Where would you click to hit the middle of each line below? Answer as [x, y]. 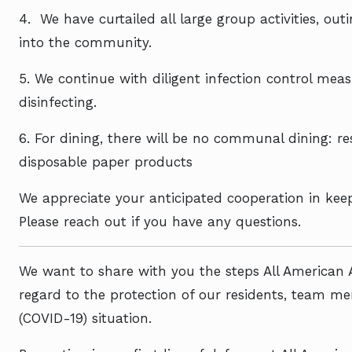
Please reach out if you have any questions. [160, 222]
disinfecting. [58, 102]
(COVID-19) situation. [85, 318]
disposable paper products [106, 162]
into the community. [85, 42]
